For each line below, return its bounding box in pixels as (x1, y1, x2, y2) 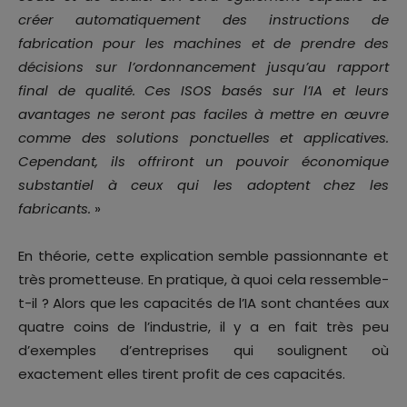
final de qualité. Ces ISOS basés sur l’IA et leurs (18, 81, 389, 101)
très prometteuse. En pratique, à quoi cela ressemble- (18, 270, 389, 290)
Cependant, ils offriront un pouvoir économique (18, 152, 389, 172)
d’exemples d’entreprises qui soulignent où (18, 341, 389, 361)
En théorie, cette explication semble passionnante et (18, 246, 389, 266)
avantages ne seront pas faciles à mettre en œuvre (18, 104, 389, 124)
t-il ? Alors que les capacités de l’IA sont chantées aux (18, 293, 389, 313)
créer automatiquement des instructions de (18, 10, 389, 30)
